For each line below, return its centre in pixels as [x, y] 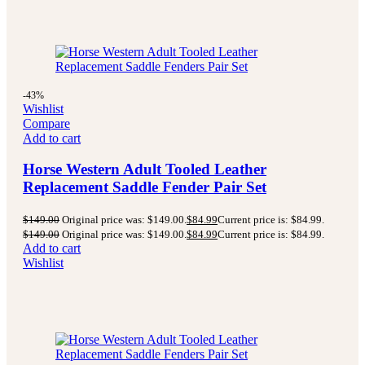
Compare [46, 123]
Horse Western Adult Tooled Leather [145, 169]
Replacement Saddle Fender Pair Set [145, 187]
